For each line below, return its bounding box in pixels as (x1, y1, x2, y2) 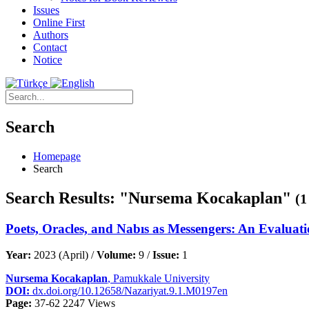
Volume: (97, 249, 136, 261)
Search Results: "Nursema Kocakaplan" (6, 188, 295, 207)
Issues (33, 4, 59, 16)
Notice (33, 54, 62, 66)
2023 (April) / (31, 249, 97, 261)
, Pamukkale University (108, 272, 210, 285)
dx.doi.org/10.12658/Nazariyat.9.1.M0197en (30, 285, 228, 297)
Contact (33, 41, 67, 53)
